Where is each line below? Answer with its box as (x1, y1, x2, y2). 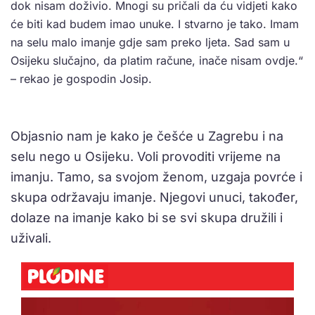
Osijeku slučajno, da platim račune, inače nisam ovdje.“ (11, 53, 303, 67)
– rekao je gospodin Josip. (11, 71, 152, 86)
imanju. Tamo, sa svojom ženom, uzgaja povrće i (11, 169, 302, 184)
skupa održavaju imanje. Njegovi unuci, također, (11, 189, 298, 205)
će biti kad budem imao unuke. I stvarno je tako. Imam (11, 16, 299, 31)
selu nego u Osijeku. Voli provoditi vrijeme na (11, 148, 281, 164)
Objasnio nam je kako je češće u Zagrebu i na (11, 128, 283, 143)
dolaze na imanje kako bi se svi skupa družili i (11, 210, 283, 225)
